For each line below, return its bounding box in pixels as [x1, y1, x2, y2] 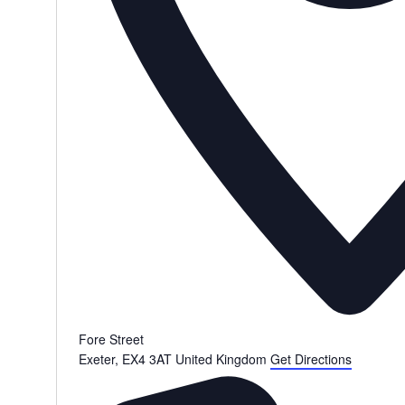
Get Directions [269, 350, 352, 368]
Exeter [78, 350, 115, 368]
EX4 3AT [121, 350, 172, 368]
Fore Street [78, 330, 144, 348]
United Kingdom [174, 350, 267, 368]
